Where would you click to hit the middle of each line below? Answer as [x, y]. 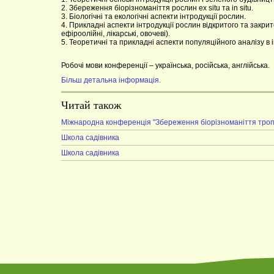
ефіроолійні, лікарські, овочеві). [116, 34]
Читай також [91, 105]
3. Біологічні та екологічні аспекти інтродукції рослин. [154, 17]
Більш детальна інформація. [111, 80]
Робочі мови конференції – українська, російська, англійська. [165, 65]
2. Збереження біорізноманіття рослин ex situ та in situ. [157, 8]
